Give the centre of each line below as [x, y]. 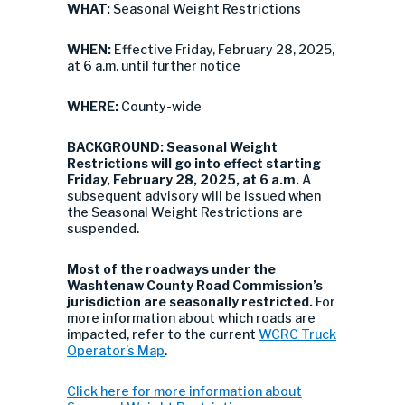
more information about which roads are [191, 318]
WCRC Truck [297, 334]
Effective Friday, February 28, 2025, [223, 49]
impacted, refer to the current [163, 334]
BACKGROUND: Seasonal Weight [172, 147]
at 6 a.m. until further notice [154, 66]
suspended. [103, 228]
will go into [186, 163]
